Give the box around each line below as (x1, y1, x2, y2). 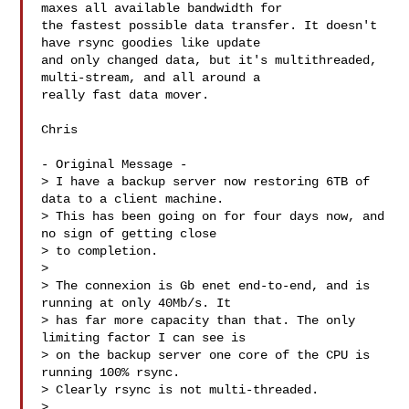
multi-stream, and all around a (41, 70, 268, 85)
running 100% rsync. (41, 365, 181, 380)
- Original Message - (41, 157, 188, 172)
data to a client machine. (41, 192, 225, 206)
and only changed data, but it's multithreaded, (41, 53, 378, 68)
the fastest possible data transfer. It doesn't (41, 18, 378, 33)
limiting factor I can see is (41, 330, 246, 345)
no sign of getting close (41, 226, 217, 241)
